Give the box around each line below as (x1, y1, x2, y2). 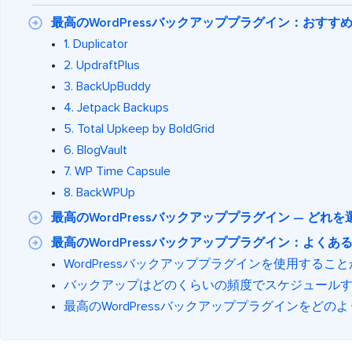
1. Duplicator (64, 37, 128, 50)
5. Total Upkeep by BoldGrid (64, 122, 214, 135)
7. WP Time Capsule (64, 164, 170, 178)
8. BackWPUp (64, 185, 135, 199)
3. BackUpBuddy (64, 79, 151, 93)
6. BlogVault (64, 143, 127, 156)
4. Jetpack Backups (64, 101, 169, 114)
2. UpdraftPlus (64, 58, 140, 71)
